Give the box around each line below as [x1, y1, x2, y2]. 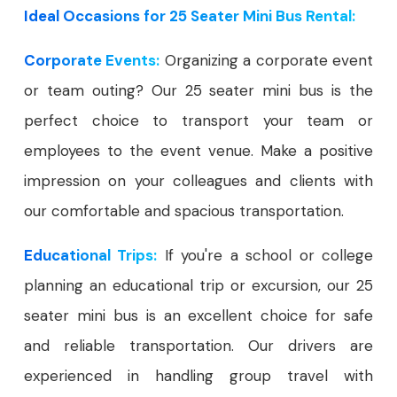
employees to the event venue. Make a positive [24, 141, 373, 161]
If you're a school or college [157, 245, 374, 266]
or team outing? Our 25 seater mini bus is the [24, 81, 373, 101]
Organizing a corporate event [160, 51, 374, 71]
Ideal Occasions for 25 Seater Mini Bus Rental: [24, 6, 355, 27]
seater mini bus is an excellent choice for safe [24, 306, 373, 326]
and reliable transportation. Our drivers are [24, 336, 373, 356]
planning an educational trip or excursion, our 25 [24, 276, 373, 296]
